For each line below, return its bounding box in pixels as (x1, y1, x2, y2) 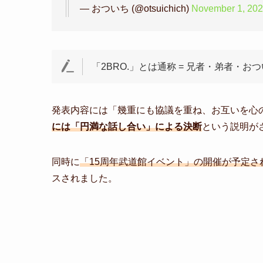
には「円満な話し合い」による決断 (52, 121, 202, 131)
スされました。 (52, 173, 117, 183)
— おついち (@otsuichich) (80, 3, 191, 14)
